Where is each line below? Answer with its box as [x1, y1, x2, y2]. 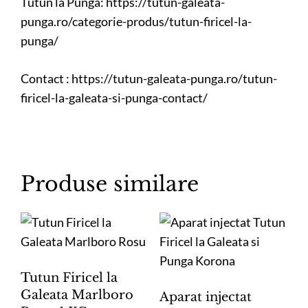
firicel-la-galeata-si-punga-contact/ [21, 89, 208, 105]
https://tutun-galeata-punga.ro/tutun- [71, 70, 277, 86]
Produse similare [21, 170, 199, 197]
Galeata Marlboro [21, 287, 133, 302]
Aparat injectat [159, 289, 252, 305]
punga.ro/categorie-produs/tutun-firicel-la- [21, 13, 252, 29]
